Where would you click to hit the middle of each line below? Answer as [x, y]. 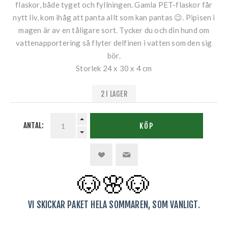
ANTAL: [34, 126]
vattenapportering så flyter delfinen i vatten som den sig [114, 43]
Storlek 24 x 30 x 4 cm [114, 68]
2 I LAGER [114, 94]
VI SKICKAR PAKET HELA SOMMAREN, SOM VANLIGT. [114, 205]
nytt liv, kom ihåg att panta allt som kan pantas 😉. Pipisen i [114, 18]
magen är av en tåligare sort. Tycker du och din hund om [114, 30]
